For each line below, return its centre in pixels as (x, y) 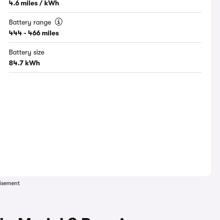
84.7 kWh (25, 63)
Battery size (27, 52)
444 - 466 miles (34, 33)
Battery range (31, 22)
